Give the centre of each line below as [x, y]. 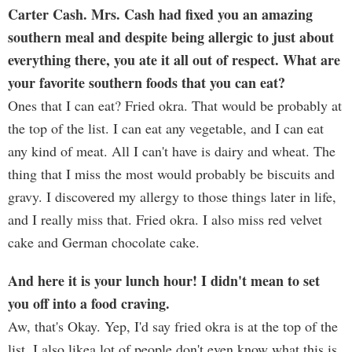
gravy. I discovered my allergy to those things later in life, [172, 196]
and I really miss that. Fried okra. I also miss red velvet [165, 219]
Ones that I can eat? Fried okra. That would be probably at [175, 105]
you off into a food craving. [89, 303]
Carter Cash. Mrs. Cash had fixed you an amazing [160, 14]
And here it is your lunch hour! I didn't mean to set [164, 280]
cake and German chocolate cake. [104, 242]
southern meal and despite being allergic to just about [171, 37]
